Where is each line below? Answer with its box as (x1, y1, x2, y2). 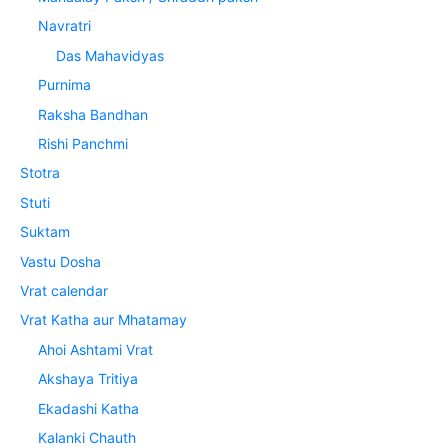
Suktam (20, 223, 70, 241)
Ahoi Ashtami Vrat (38, 340, 154, 358)
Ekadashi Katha (38, 399, 140, 417)
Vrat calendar (20, 281, 108, 299)
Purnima (38, 76, 92, 94)
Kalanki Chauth (38, 428, 137, 446)
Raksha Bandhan (38, 105, 149, 123)
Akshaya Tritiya (38, 370, 139, 388)
